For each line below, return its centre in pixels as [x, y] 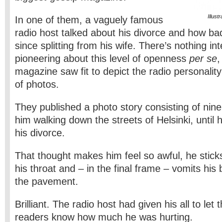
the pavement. [47, 181]
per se [203, 58]
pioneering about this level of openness [102, 58]
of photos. [37, 84]
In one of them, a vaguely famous [89, 20]
